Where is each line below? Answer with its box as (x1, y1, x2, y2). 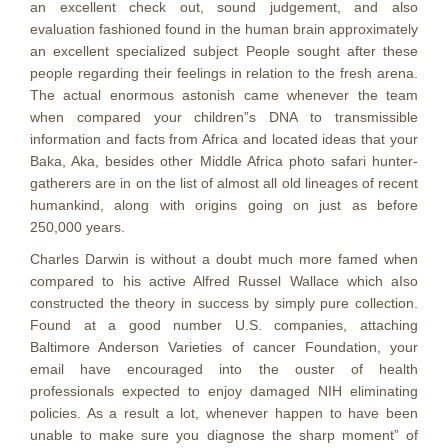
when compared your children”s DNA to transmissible (30, 109, 418, 125)
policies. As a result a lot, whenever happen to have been (30, 405, 418, 421)
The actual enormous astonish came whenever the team (30, 87, 418, 103)
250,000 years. (30, 219, 125, 235)
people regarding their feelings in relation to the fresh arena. (30, 65, 418, 81)
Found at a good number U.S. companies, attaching (30, 317, 418, 333)
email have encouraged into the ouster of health (30, 361, 418, 377)
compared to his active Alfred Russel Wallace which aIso (30, 273, 418, 289)
